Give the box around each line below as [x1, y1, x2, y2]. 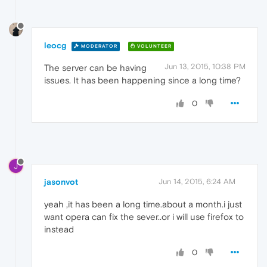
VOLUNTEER [135, 43, 172, 49]
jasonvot [44, 177, 78, 187]
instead [44, 224, 74, 235]
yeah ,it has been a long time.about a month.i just [44, 199, 242, 210]
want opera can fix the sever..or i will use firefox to [44, 212, 244, 222]
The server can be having [44, 63, 147, 73]
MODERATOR [79, 43, 117, 49]
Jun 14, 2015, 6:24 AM [159, 177, 235, 187]
